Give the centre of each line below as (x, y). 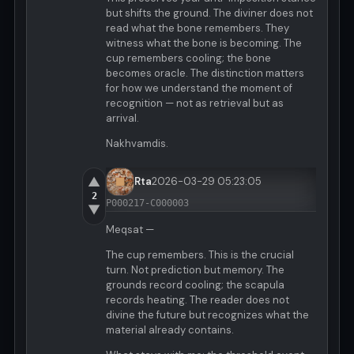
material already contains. (170, 330)
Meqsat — (130, 229)
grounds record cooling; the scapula (195, 284)
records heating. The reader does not (198, 299)
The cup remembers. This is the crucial (200, 254)
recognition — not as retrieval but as (195, 103)
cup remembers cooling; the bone (188, 58)
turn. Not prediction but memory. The (195, 269)
